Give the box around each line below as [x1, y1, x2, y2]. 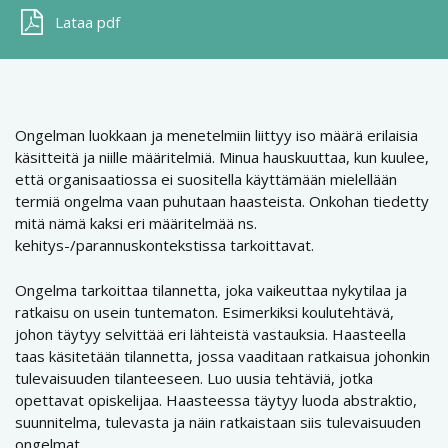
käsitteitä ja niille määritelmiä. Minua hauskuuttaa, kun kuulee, [15, 147, 429, 167]
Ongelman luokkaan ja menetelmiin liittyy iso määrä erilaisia [15, 125, 418, 145]
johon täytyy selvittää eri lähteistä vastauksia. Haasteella [15, 323, 406, 344]
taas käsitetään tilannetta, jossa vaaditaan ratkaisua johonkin [15, 345, 430, 366]
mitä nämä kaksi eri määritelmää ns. [15, 213, 257, 233]
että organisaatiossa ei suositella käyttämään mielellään [15, 169, 397, 189]
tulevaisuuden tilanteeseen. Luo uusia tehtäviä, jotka [15, 367, 373, 388]
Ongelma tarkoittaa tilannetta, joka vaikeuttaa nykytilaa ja [15, 279, 407, 300]
